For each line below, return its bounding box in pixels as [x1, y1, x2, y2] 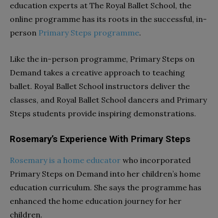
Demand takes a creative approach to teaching [10, 67, 185, 77]
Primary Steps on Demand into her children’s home [10, 168, 200, 179]
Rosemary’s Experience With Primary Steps [10, 133, 190, 145]
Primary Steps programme [38, 27, 139, 37]
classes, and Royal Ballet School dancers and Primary [10, 94, 207, 105]
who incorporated [121, 155, 191, 165]
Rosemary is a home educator [10, 155, 121, 165]
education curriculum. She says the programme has [10, 182, 201, 192]
